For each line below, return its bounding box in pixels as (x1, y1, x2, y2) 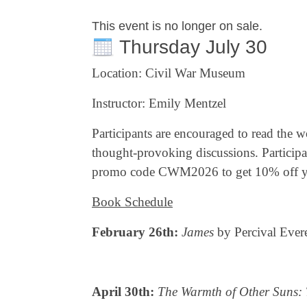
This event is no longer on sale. (92, 19, 262, 33)
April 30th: (92, 284, 154, 299)
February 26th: (92, 225, 178, 239)
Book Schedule (92, 195, 173, 209)
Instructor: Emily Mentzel (92, 96, 226, 110)
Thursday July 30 (119, 36, 267, 58)
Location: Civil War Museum (92, 66, 245, 80)
